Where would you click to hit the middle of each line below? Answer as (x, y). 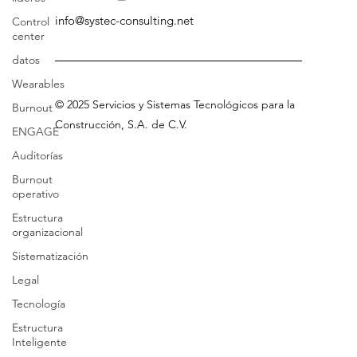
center (28, 36)
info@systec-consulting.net (124, 53)
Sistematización (50, 256)
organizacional (47, 232)
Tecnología (39, 304)
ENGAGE (35, 131)
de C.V (167, 157)
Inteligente (39, 342)
